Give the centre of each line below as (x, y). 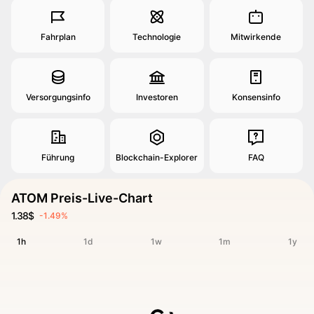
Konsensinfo (256, 97)
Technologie (157, 37)
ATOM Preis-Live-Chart (82, 198)
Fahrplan (58, 37)
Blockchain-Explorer (157, 157)
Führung (58, 157)
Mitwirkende (256, 37)
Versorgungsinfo (58, 97)
